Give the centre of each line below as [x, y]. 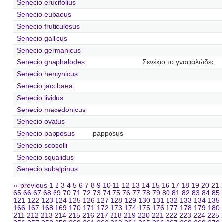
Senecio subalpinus [47, 169]
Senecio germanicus [49, 50]
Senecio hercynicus [47, 74]
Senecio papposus [46, 133]
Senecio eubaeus [44, 14]
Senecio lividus [40, 98]
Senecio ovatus [41, 121]
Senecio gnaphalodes [51, 62]
